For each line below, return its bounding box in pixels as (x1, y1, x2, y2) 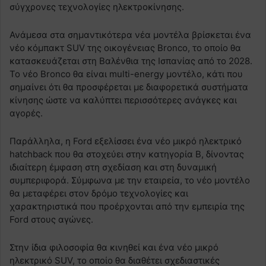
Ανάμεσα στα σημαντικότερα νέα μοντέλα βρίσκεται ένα (9, 28, 251, 40)
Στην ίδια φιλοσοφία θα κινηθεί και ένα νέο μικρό (9, 241, 218, 253)
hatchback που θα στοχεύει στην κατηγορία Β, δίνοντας (9, 148, 244, 160)
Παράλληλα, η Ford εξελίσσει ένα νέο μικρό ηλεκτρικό (9, 135, 242, 147)
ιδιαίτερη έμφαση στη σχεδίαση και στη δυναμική (9, 161, 217, 173)
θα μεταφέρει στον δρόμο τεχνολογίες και (9, 187, 188, 199)
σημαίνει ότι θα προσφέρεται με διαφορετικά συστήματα (9, 81, 248, 93)
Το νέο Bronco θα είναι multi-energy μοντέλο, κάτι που (9, 68, 243, 80)
